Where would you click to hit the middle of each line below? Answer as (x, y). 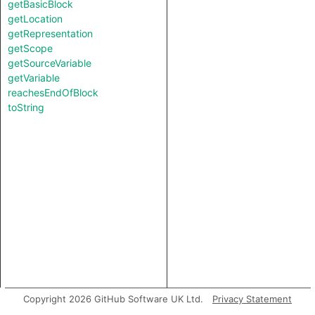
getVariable (34, 78)
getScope (30, 48)
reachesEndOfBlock (53, 92)
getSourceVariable (50, 63)
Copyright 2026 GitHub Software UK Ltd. (113, 299)
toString (26, 107)
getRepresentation (50, 33)
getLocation (35, 19)
